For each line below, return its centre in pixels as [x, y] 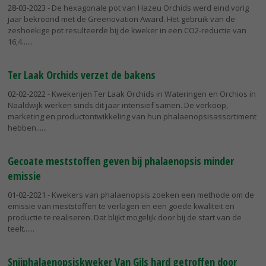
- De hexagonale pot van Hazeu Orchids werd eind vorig [147, 8]
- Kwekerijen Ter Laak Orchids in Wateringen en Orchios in [151, 94]
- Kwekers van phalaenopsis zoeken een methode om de [150, 194]
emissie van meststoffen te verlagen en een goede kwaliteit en [121, 206]
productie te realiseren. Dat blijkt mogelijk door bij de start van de [125, 217]
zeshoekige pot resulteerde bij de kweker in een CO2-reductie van [127, 31]
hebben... [25, 127]
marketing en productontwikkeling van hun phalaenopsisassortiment [132, 116]
